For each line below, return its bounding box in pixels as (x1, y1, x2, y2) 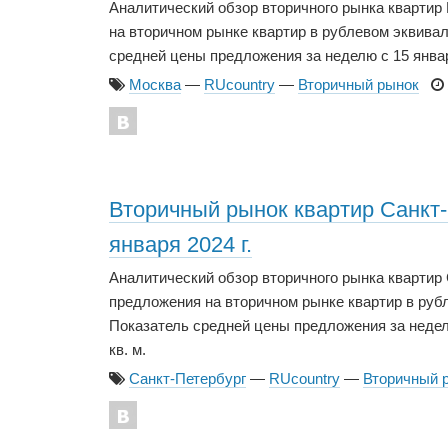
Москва (129, 75, 181, 93)
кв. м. (109, 341, 146, 359)
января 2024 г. (109, 231, 252, 257)
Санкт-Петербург (129, 369, 246, 387)
